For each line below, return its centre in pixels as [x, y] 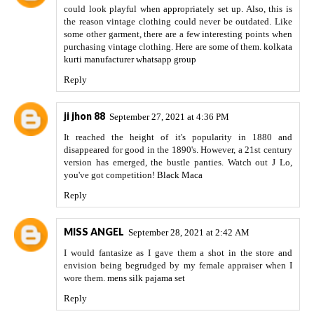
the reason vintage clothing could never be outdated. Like [178, 22]
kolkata [278, 47]
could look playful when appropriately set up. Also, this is [178, 9]
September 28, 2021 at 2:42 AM [189, 233]
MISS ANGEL [94, 232]
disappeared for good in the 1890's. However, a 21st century [178, 150]
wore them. [86, 278]
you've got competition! [110, 175]
